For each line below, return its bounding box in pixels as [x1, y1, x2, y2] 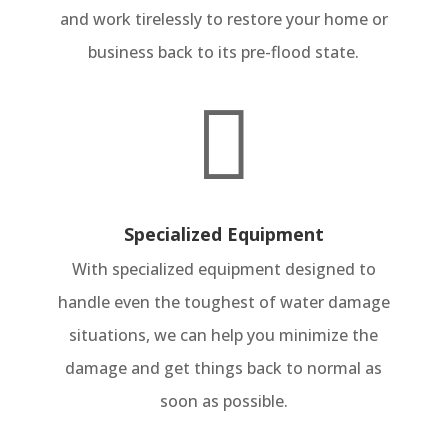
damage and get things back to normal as [65, 357, 383, 380]
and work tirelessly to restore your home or [59, 8, 388, 31]
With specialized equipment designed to [71, 258, 376, 281]
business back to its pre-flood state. [88, 41, 360, 64]
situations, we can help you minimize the [69, 324, 379, 347]
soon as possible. [159, 390, 288, 413]
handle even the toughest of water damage [57, 291, 390, 314]
